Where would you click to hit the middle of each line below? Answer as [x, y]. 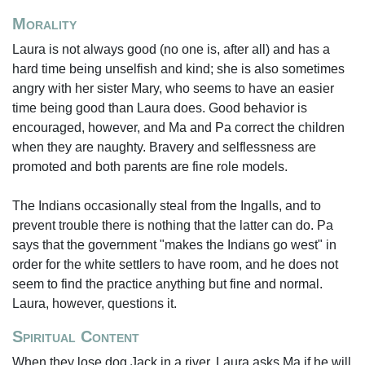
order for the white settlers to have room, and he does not [175, 264]
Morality [44, 24]
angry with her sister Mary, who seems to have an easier [173, 88]
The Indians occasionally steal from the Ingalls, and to [167, 206]
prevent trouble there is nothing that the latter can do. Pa [173, 225]
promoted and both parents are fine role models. [150, 167]
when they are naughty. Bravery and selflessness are [164, 147]
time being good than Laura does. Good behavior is [160, 108]
